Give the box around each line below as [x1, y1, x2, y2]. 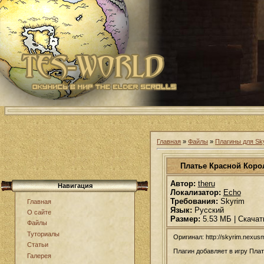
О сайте [27, 209, 51, 216]
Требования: [170, 196, 218, 206]
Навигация [57, 181, 93, 189]
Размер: [170, 214, 200, 223]
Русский [192, 205, 224, 214]
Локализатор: [170, 187, 221, 197]
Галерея [27, 252, 51, 259]
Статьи [27, 241, 48, 249]
